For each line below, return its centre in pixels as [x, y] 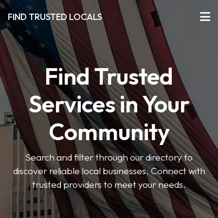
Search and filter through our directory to [109, 157]
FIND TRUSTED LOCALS [55, 17]
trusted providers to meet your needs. [109, 184]
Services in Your [109, 104]
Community [109, 131]
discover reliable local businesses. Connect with [109, 171]
